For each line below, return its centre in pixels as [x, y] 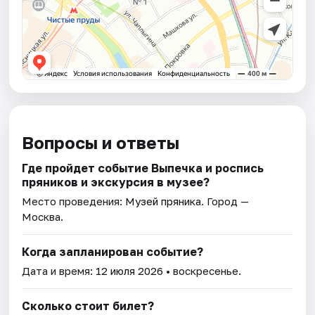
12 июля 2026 [130, 271]
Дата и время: [59, 271]
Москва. [43, 217]
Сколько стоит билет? [88, 306]
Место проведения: [74, 201]
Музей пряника [163, 201]
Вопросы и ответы [101, 143]
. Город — [225, 201]
